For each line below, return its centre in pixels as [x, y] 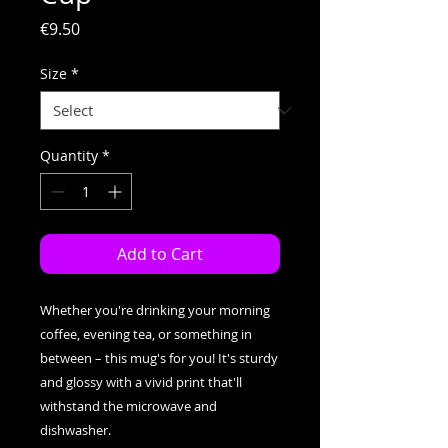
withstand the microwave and [128, 406]
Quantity [69, 155]
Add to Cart [160, 254]
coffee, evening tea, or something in [146, 334]
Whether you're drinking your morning [155, 310]
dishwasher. [75, 430]
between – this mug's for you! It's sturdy [159, 358]
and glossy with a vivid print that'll [141, 382]
